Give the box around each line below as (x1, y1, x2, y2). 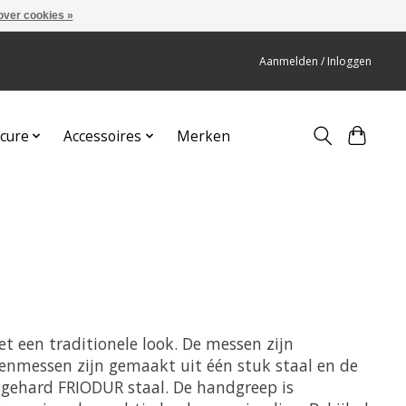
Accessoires (63, 126, 142, 146)
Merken (176, 126, 230, 146)
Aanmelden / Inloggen (259, 53, 372, 70)
